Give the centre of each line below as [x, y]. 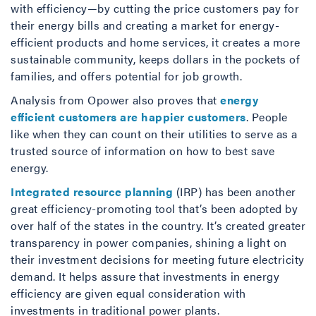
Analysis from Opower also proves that [115, 100]
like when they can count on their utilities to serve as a [154, 134]
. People [267, 117]
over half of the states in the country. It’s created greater [158, 225]
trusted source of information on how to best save [143, 151]
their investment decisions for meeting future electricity [158, 259]
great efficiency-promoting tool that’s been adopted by [154, 208]
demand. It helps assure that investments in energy [145, 276]
